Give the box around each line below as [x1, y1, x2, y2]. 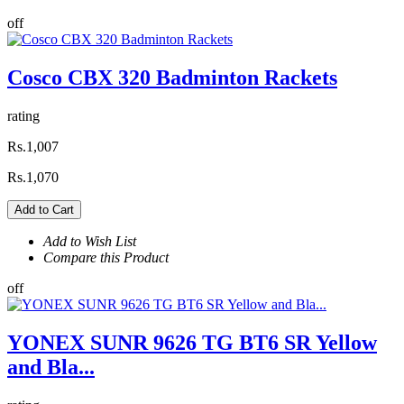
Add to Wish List [43, 234, 136, 250]
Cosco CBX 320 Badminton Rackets [7, 66, 337, 90]
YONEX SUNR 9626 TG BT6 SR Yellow [7, 331, 377, 355]
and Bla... [7, 355, 95, 380]
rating [7, 108, 40, 124]
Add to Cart [14, 203, 74, 217]
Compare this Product [43, 250, 169, 266]
